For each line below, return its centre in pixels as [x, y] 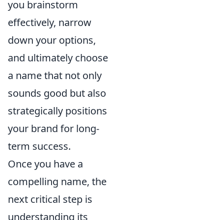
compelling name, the [57, 181]
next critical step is [50, 199]
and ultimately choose [58, 58]
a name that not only [55, 75]
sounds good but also [57, 93]
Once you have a [45, 164]
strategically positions [57, 111]
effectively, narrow [50, 22]
